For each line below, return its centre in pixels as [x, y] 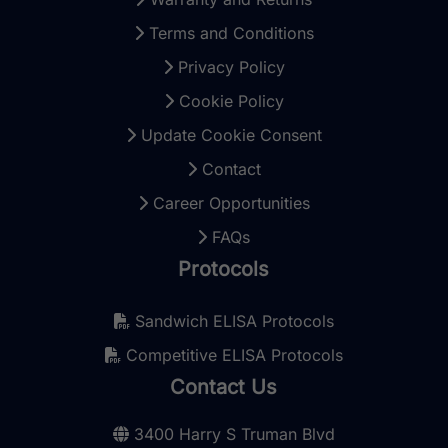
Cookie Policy [228, 101]
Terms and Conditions [228, 33]
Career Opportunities [228, 203]
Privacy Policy [228, 67]
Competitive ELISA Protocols [231, 355]
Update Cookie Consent [228, 135]
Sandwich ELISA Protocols [231, 321]
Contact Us [224, 387]
